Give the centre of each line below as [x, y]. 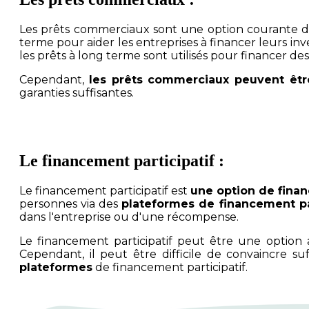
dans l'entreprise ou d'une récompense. [129, 217]
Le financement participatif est [105, 190]
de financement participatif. [170, 267]
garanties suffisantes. [77, 92]
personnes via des [71, 203]
